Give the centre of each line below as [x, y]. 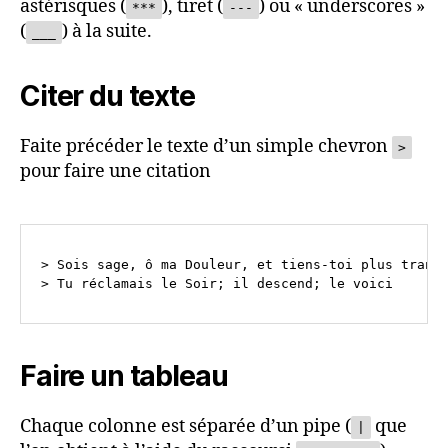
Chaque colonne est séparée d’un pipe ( [185, 427]
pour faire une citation [115, 172]
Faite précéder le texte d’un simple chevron [206, 147]
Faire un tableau [124, 376]
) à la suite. [107, 32]
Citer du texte [107, 96]
